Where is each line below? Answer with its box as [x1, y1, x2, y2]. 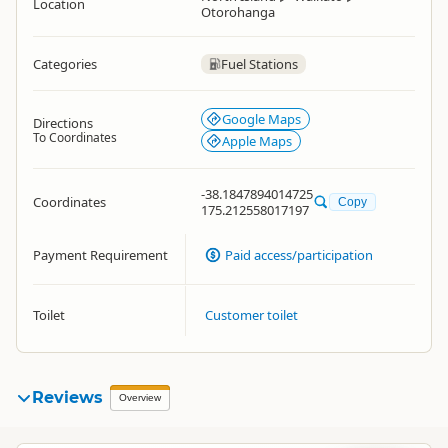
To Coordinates [33, 129, 117, 146]
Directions [33, 114, 93, 132]
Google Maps [222, 110, 301, 128]
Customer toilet [205, 306, 298, 324]
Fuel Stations [221, 55, 298, 73]
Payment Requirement [33, 246, 168, 264]
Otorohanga [201, 3, 275, 21]
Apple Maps [222, 132, 292, 150]
